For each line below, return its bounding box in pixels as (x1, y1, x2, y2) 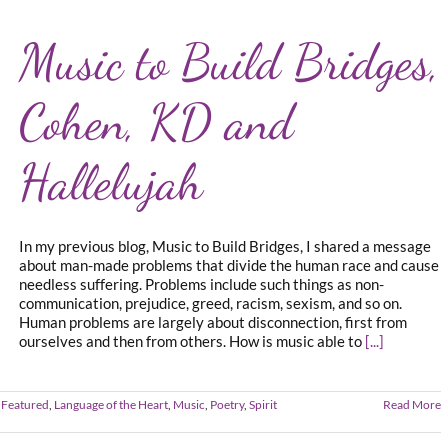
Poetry (210, 397, 244, 412)
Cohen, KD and (19, 92, 294, 152)
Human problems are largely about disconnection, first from (19, 313, 407, 331)
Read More (383, 397, 441, 412)
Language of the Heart (54, 397, 168, 412)
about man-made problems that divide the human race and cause (19, 256, 439, 274)
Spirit (249, 397, 277, 412)
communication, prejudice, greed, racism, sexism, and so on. (19, 294, 402, 312)
